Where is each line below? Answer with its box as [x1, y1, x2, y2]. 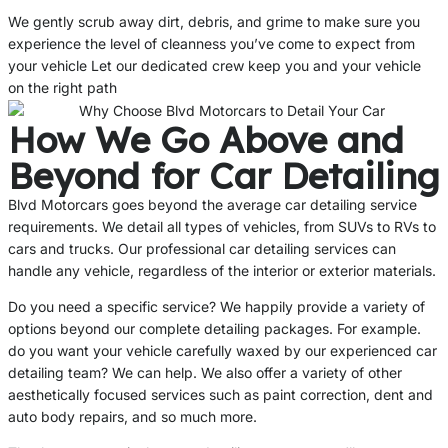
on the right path [8, 78, 117, 96]
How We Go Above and [8, 116, 404, 162]
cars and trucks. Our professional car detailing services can [8, 239, 396, 257]
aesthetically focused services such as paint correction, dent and [8, 385, 433, 403]
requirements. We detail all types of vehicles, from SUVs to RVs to [8, 217, 436, 235]
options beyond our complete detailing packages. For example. [8, 319, 421, 337]
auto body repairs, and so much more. [8, 407, 257, 425]
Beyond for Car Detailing [8, 152, 440, 198]
